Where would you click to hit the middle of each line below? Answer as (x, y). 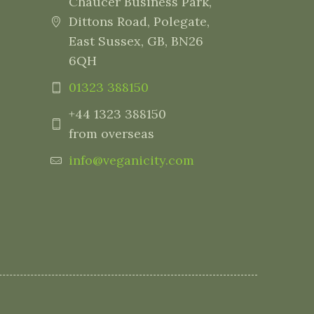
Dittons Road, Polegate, (139, 21)
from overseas (111, 134)
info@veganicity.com (131, 160)
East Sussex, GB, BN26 (136, 41)
